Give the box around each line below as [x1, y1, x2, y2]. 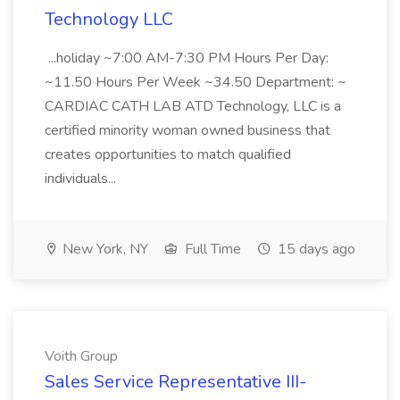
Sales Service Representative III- [45, 370, 306, 394]
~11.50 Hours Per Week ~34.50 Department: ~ [45, 72, 346, 92]
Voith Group [45, 346, 118, 366]
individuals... [45, 169, 120, 188]
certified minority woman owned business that [45, 121, 330, 140]
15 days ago [274, 239, 355, 259]
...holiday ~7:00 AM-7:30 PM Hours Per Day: [45, 48, 329, 68]
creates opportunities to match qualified [45, 145, 291, 164]
